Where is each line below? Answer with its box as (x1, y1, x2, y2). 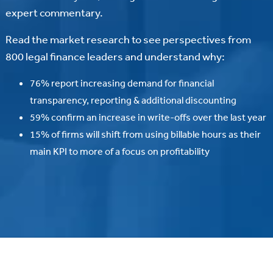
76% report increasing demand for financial (29, 77, 214, 90)
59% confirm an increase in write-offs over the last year (29, 111, 266, 124)
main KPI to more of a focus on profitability (29, 145, 210, 158)
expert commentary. (5, 5, 103, 19)
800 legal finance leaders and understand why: (5, 49, 225, 63)
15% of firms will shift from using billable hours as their (29, 128, 261, 141)
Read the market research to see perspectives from (5, 32, 251, 46)
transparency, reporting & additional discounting (29, 94, 236, 107)
